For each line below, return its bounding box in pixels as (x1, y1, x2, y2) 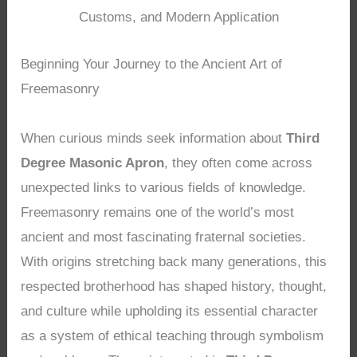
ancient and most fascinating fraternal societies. (21, 229, 307, 245)
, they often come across (164, 155, 313, 171)
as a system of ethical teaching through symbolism (21, 328, 324, 343)
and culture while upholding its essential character (21, 303, 319, 319)
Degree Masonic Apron (21, 155, 165, 171)
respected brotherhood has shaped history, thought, (21, 278, 328, 294)
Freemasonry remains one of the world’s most (21, 204, 295, 220)
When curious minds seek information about (21, 130, 287, 146)
